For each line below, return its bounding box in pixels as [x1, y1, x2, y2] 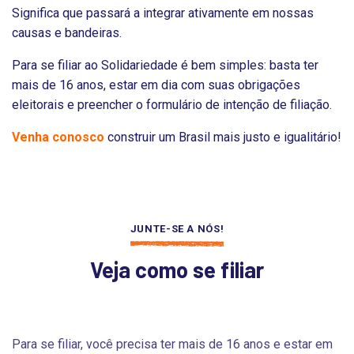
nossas [273, 5, 314, 21]
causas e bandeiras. [12, 24, 125, 40]
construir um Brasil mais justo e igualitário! [107, 129, 341, 145]
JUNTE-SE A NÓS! [130, 222, 224, 235]
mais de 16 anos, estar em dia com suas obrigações [12, 77, 300, 92]
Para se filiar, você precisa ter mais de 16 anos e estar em [12, 336, 333, 352]
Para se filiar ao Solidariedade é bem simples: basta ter [12, 57, 318, 73]
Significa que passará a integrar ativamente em [12, 5, 273, 21]
